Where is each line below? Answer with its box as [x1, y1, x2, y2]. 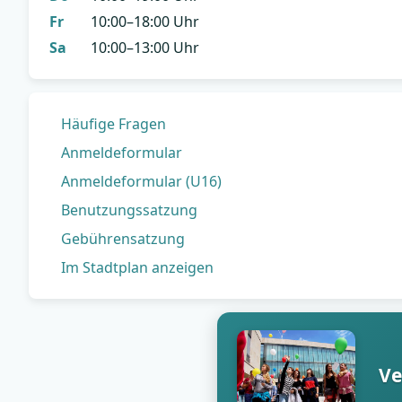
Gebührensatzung [61, 229, 185, 249]
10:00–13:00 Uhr [91, 38, 199, 57]
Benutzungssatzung [61, 200, 197, 220]
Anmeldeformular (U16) [61, 171, 222, 191]
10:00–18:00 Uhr [91, 12, 199, 31]
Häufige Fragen [61, 114, 166, 134]
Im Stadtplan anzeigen [61, 258, 214, 277]
